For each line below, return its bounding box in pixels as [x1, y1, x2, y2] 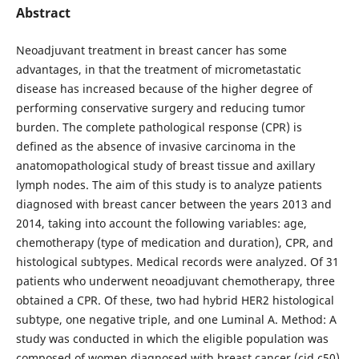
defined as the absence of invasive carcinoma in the [15, 138, 296, 154]
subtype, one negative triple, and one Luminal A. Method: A [15, 311, 337, 327]
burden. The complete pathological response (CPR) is [15, 119, 302, 135]
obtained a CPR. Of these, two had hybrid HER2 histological [15, 292, 334, 308]
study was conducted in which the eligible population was [15, 330, 329, 346]
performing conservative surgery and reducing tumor [15, 99, 305, 115]
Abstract [15, 3, 71, 22]
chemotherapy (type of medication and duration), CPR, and [15, 234, 333, 250]
